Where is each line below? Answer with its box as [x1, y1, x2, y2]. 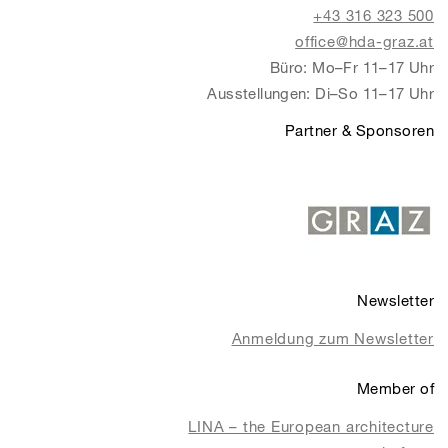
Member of [356, 378, 434, 397]
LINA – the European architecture [188, 417, 434, 436]
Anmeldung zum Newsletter [231, 329, 434, 348]
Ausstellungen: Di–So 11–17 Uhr [207, 84, 434, 103]
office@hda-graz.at [295, 32, 434, 51]
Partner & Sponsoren [284, 121, 434, 140]
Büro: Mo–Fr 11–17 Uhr [269, 58, 434, 77]
